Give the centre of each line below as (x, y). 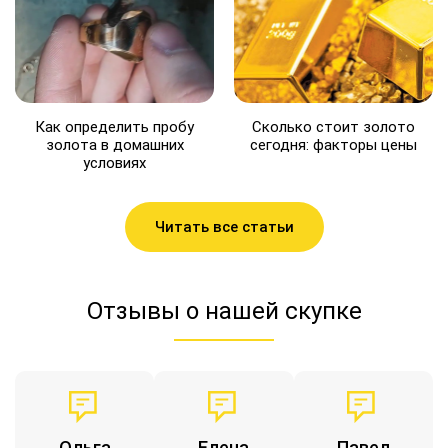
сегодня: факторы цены (333, 144)
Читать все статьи (224, 226)
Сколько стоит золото (333, 126)
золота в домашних (114, 144)
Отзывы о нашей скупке (224, 310)
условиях (114, 162)
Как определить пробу (114, 126)
